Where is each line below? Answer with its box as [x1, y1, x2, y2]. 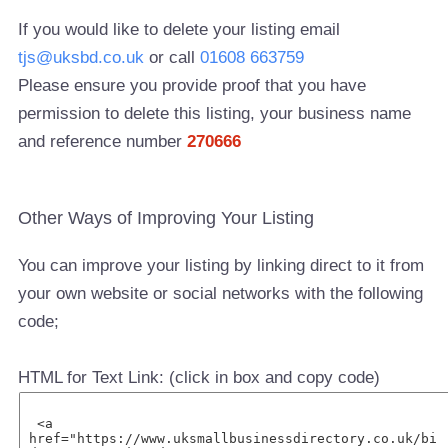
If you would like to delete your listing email [18, 19, 341, 39]
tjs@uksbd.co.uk [18, 47, 145, 67]
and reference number [18, 131, 188, 151]
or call [144, 47, 201, 67]
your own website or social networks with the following [18, 283, 424, 303]
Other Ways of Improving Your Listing [18, 207, 315, 229]
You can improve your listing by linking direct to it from [18, 255, 425, 275]
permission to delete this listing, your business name [18, 103, 412, 123]
